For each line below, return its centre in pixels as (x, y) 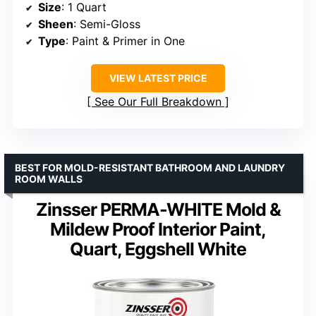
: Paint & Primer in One (125, 41)
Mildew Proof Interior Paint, (158, 229)
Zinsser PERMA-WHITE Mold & (158, 209)
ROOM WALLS (49, 178)
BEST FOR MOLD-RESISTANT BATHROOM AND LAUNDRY (150, 167)
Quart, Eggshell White (158, 249)
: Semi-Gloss (107, 24)
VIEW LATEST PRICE (158, 78)
